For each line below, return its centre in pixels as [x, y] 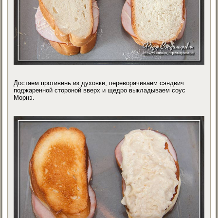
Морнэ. [24, 97]
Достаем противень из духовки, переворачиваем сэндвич [99, 83]
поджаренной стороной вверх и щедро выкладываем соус [100, 90]
